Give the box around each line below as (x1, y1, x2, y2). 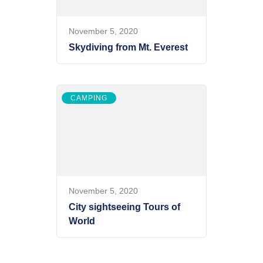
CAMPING (70, 94, 107, 103)
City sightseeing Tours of (69, 201, 180, 212)
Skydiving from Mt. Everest (69, 42, 188, 53)
